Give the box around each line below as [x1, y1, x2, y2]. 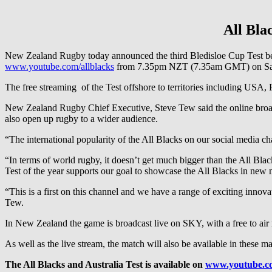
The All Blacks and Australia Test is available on [5, 259, 205, 270]
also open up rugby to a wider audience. [5, 113, 158, 124]
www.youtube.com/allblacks [5, 61, 114, 72]
